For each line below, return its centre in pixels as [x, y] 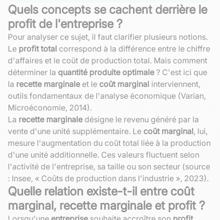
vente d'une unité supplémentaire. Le [76, 131]
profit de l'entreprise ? [65, 24]
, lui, [201, 131]
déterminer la [33, 72]
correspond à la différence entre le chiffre [134, 48]
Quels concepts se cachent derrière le [108, 9]
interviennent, [175, 84]
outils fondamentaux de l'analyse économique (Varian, [107, 96]
